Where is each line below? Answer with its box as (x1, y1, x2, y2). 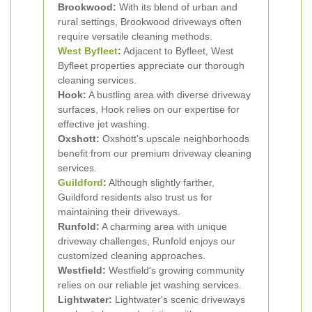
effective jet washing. (58, 118, 150, 130)
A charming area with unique (100, 221, 227, 232)
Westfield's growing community (106, 265, 244, 276)
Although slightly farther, (107, 177, 214, 188)
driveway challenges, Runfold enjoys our (58, 235, 235, 247)
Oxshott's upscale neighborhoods (100, 133, 249, 144)
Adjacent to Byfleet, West (121, 45, 233, 56)
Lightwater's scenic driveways (112, 294, 245, 305)
